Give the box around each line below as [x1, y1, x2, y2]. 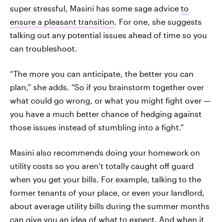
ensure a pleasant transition [10, 16, 114, 26]
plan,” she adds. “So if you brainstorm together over [10, 82, 204, 92]
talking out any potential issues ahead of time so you [10, 30, 207, 40]
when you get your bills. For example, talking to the [10, 174, 201, 184]
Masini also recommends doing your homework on [10, 147, 200, 157]
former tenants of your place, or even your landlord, [10, 187, 205, 197]
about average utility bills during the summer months [10, 201, 210, 211]
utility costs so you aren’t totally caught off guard [10, 161, 194, 170]
